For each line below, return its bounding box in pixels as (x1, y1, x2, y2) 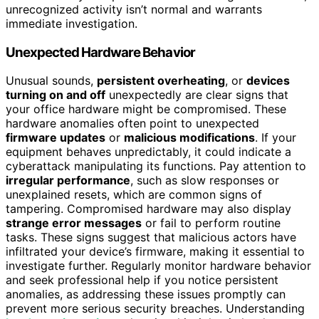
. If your (255, 130, 296, 145)
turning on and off (6, 88, 105, 103)
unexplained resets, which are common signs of (6, 187, 262, 202)
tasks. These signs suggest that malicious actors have (6, 230, 296, 245)
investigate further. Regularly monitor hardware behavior (6, 258, 311, 273)
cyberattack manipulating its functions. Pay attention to (6, 159, 306, 174)
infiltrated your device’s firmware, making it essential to (6, 244, 305, 259)
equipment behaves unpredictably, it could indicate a (6, 145, 291, 159)
